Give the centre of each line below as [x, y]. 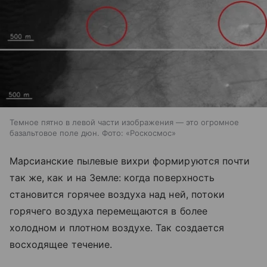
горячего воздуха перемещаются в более [108, 211]
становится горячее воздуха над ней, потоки [117, 194]
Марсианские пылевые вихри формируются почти [130, 161]
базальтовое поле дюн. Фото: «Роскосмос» [93, 133]
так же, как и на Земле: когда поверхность [112, 177]
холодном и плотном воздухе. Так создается [117, 227]
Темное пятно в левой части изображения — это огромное [124, 122]
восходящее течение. [61, 244]
